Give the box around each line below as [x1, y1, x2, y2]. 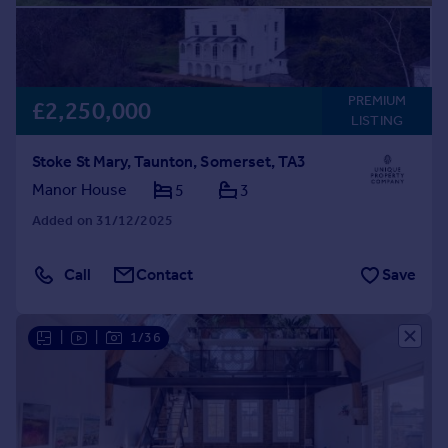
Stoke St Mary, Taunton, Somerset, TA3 [32, 152, 306, 171]
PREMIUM [347, 92, 407, 109]
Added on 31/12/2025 [32, 212, 173, 229]
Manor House [32, 180, 128, 199]
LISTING [351, 112, 403, 129]
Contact [136, 265, 194, 284]
